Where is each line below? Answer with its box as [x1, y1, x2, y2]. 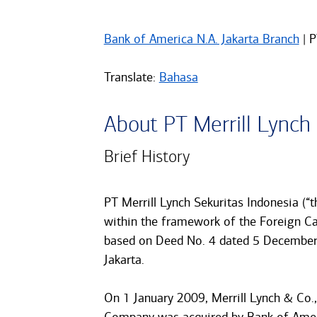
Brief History [103, 146, 190, 166]
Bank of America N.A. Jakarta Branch [103, 31, 299, 47]
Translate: [103, 69, 159, 85]
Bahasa [158, 69, 198, 85]
